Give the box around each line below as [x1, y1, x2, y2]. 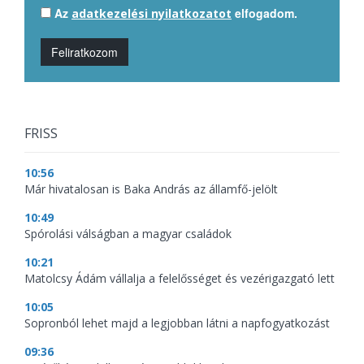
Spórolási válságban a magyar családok [24, 226, 232, 242]
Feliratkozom [51, 44, 118, 61]
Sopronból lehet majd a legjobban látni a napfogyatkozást [24, 315, 330, 331]
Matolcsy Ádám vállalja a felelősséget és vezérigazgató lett [24, 271, 335, 287]
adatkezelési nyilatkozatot [71, 6, 232, 22]
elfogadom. [232, 5, 297, 22]
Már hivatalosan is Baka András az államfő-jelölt [24, 181, 278, 197]
